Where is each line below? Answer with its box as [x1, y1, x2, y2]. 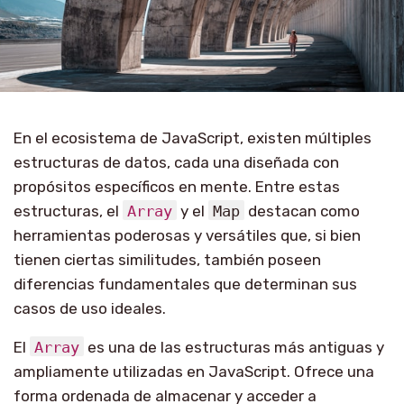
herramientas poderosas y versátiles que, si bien [14, 225, 361, 244]
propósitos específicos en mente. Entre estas [14, 177, 340, 196]
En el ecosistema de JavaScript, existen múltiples [14, 128, 372, 147]
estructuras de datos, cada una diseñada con [14, 152, 339, 171]
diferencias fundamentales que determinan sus [14, 274, 357, 293]
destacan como [244, 201, 361, 220]
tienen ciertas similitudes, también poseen [14, 250, 321, 269]
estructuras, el [14, 201, 123, 220]
